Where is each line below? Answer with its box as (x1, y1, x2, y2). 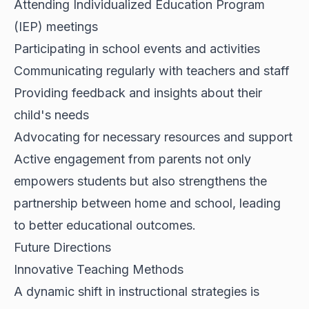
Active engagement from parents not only (14, 152, 251, 167)
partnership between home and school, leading (14, 196, 281, 211)
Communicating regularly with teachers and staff (14, 63, 290, 79)
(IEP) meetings (14, 19, 98, 34)
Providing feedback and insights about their (14, 86, 262, 101)
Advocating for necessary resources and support (14, 130, 292, 145)
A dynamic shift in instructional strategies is (14, 284, 259, 299)
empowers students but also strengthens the (14, 174, 267, 189)
